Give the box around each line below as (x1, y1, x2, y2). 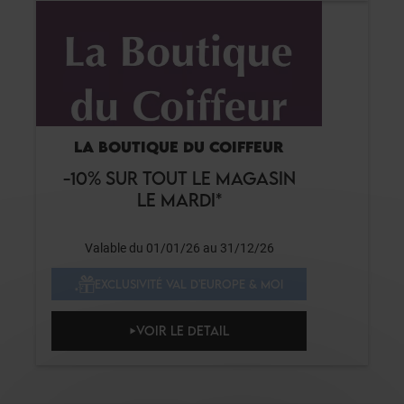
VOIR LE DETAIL (135, 322, 229, 338)
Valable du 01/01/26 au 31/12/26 (84, 240, 274, 255)
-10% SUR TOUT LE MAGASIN (62, 167, 296, 188)
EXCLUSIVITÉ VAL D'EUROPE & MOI (95, 276, 283, 291)
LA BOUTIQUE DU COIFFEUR (74, 137, 284, 156)
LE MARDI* (136, 188, 222, 210)
